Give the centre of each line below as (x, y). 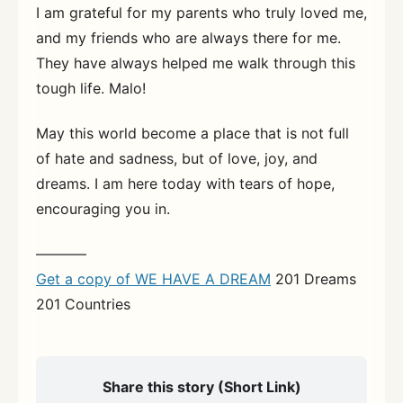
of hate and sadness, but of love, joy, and (177, 158)
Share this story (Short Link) (201, 386)
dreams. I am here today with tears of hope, (185, 183)
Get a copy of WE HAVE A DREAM (153, 278)
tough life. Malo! (91, 89)
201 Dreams (313, 278)
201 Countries (83, 304)
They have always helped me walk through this (196, 63)
